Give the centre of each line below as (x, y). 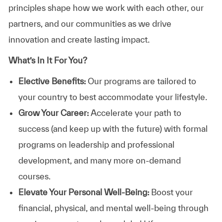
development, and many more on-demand (99, 160)
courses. (34, 176)
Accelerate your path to (136, 112)
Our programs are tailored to (141, 81)
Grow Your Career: (54, 112)
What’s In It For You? (48, 60)
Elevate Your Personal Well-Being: (83, 192)
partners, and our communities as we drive (90, 23)
